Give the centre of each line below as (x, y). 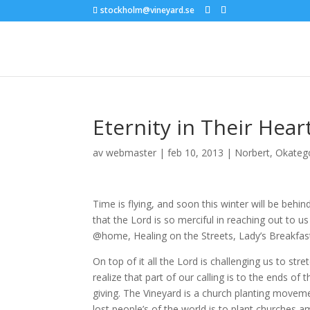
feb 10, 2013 (196, 153)
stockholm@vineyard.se (148, 10)
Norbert (253, 153)
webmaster (131, 153)
